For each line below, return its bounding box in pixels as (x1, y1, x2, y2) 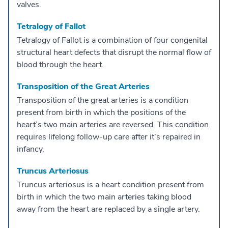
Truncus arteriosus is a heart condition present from (17, 179, 204, 190)
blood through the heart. (17, 59, 104, 70)
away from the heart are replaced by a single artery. (17, 203, 200, 215)
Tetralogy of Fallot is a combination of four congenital (17, 34, 208, 46)
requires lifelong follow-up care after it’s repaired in (17, 131, 201, 142)
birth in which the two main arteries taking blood (17, 191, 191, 203)
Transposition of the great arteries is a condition (17, 94, 188, 106)
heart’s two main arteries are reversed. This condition (17, 119, 209, 130)
